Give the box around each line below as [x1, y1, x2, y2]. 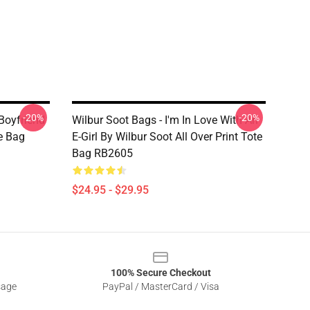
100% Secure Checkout [110, 267, 211, 278]
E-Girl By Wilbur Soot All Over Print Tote [72, 130, 262, 143]
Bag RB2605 [72, 147, 133, 160]
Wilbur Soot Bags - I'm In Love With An [72, 113, 258, 127]
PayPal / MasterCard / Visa [102, 281, 219, 292]
